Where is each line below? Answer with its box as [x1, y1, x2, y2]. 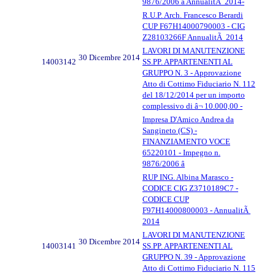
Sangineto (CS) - [142, 125, 197, 135]
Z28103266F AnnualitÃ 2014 [142, 32, 243, 42]
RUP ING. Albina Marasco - [142, 172, 233, 182]
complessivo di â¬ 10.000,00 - [142, 101, 242, 110]
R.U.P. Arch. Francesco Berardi [142, 10, 243, 20]
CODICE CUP [142, 194, 189, 204]
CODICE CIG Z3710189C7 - [142, 183, 238, 193]
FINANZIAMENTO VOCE [142, 136, 230, 146]
